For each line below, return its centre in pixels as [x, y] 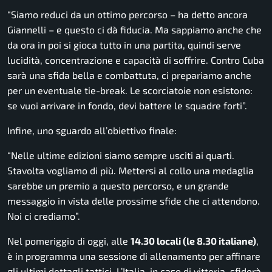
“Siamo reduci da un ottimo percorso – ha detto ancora [127, 15]
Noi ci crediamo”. [44, 216]
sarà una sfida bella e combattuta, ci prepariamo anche [129, 75]
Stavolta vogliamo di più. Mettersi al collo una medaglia [131, 171]
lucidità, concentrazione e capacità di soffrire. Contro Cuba [136, 60]
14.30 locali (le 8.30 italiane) [193, 241]
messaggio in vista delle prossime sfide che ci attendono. [134, 201]
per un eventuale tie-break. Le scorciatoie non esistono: [130, 90]
